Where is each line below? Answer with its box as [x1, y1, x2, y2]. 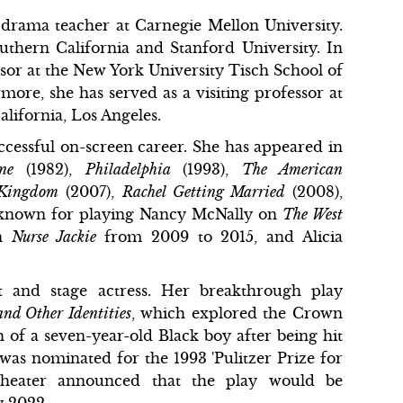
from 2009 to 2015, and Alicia [104, 227, 344, 246]
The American [242, 159, 344, 178]
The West [282, 204, 343, 223]
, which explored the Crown [130, 303, 343, 322]
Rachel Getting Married [121, 182, 293, 201]
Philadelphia [85, 159, 184, 178]
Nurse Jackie [11, 227, 105, 246]
